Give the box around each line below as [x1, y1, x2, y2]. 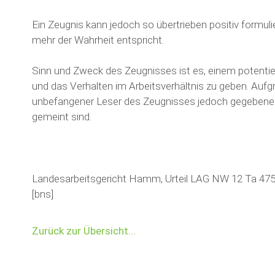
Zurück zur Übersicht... [32, 225, 136, 237]
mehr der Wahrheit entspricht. [32, 34, 164, 46]
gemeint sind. [32, 110, 91, 123]
